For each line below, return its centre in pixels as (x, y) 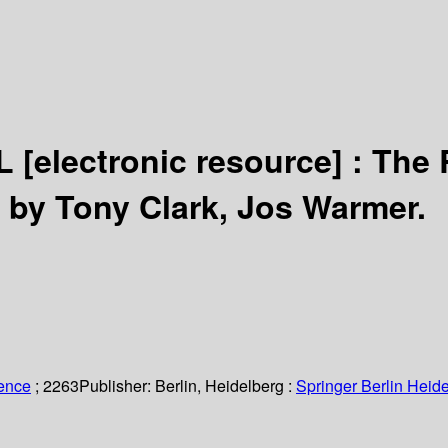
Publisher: (117, 386)
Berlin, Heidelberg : (223, 386)
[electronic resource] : (197, 159)
